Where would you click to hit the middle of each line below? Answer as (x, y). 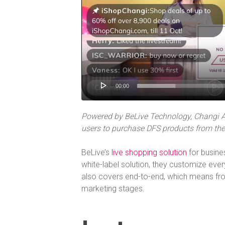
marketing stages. (113, 188)
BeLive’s (96, 152)
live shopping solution (149, 152)
